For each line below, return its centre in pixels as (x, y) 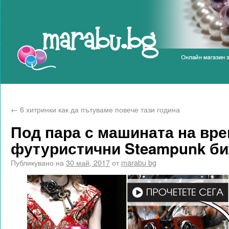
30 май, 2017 (88, 162)
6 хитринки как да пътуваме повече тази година (99, 109)
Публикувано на (37, 162)
